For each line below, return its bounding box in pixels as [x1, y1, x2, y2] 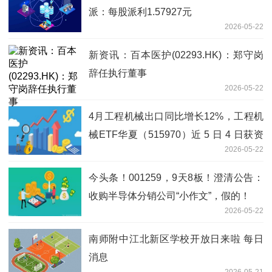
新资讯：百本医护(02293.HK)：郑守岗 [89, 49, 263, 60]
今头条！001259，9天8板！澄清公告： [89, 172, 263, 183]
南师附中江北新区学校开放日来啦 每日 [89, 233, 263, 244]
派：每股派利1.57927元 [89, 6, 192, 17]
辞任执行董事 [89, 67, 147, 78]
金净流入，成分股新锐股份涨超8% [89, 147, 239, 158]
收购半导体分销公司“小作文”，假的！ [89, 190, 250, 201]
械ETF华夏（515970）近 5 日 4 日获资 [89, 129, 263, 140]
